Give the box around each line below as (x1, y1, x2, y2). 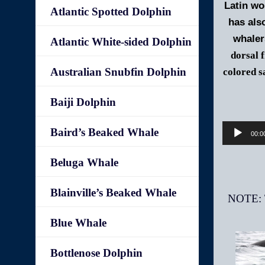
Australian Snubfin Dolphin (50, 66, 187, 78)
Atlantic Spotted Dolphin (50, 5, 172, 18)
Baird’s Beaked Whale (50, 126, 159, 138)
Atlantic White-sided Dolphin (50, 35, 192, 48)
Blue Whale (50, 216, 107, 229)
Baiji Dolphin (50, 96, 117, 108)
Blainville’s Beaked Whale (50, 186, 177, 199)
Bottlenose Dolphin (50, 247, 143, 259)
